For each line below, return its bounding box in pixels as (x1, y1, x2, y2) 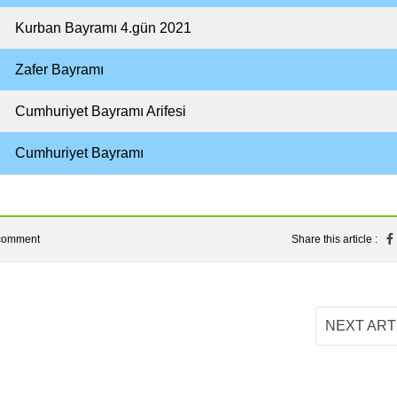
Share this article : (292, 233, 378, 245)
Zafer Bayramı (15, 62, 104, 77)
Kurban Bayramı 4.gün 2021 (15, 20, 191, 35)
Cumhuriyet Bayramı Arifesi (15, 104, 186, 119)
